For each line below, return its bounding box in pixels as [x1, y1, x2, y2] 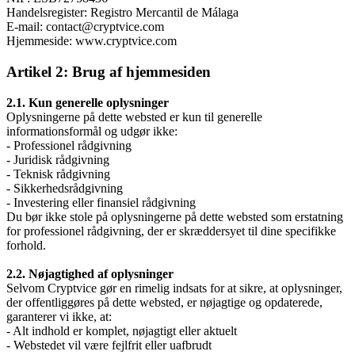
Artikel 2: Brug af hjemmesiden [6, 63, 211, 80]
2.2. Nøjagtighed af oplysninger [6, 266, 174, 281]
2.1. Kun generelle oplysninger [6, 95, 169, 109]
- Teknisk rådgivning [6, 166, 110, 181]
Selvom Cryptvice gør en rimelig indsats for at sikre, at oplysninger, [6, 281, 342, 295]
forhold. [6, 238, 46, 252]
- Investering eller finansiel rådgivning [6, 195, 196, 209]
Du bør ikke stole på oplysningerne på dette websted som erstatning [6, 209, 343, 223]
